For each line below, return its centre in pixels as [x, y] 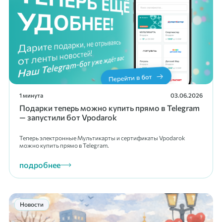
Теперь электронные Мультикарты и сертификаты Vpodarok [102, 138]
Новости [32, 204]
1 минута [31, 95]
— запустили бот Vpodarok [68, 117]
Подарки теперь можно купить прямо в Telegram [110, 108]
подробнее [40, 165]
